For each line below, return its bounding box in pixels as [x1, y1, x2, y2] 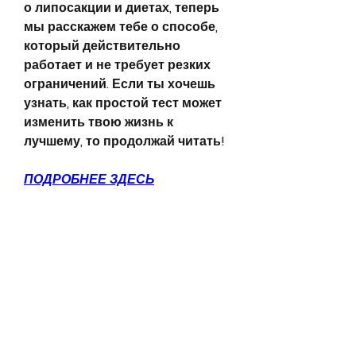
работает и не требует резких [24, 55, 211, 74]
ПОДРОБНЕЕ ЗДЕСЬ [24, 169, 154, 188]
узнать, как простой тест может [24, 93, 222, 112]
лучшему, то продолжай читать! [24, 131, 225, 150]
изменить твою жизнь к [24, 112, 173, 131]
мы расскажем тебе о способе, [24, 17, 218, 36]
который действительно [24, 36, 180, 55]
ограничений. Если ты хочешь [24, 74, 215, 93]
